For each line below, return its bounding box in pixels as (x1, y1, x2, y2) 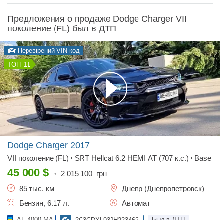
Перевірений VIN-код (16, 47, 80, 54)
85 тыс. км (17, 184, 54, 192)
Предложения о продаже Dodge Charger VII (7, 14, 187, 24)
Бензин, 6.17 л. (17, 199, 69, 207)
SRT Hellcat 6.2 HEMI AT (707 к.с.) (73, 154, 191, 162)
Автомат (120, 199, 150, 207)
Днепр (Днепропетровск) (120, 184, 204, 192)
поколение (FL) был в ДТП (7, 24, 116, 33)
